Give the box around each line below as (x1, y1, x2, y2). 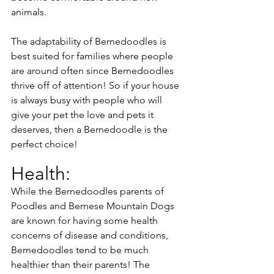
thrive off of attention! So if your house (11, 79, 182, 91)
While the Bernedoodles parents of (11, 185, 166, 197)
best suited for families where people (11, 50, 176, 62)
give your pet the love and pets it (11, 108, 156, 120)
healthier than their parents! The (11, 258, 152, 270)
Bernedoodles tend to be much (11, 243, 151, 256)
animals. (11, 6, 49, 18)
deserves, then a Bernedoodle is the (11, 123, 170, 135)
